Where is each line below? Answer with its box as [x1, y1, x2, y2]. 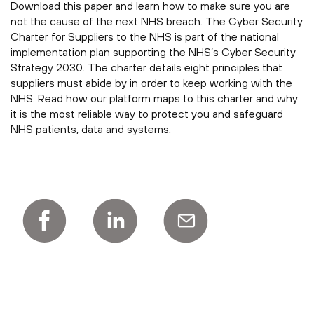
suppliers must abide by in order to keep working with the [11, 76, 292, 90]
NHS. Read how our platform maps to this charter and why [11, 92, 298, 105]
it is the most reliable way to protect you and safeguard [11, 107, 283, 121]
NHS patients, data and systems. [11, 123, 171, 136]
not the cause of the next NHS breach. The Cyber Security [11, 15, 303, 28]
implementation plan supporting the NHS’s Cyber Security [11, 46, 296, 59]
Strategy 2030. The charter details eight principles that [11, 61, 282, 74]
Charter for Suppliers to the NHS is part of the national [11, 30, 279, 43]
